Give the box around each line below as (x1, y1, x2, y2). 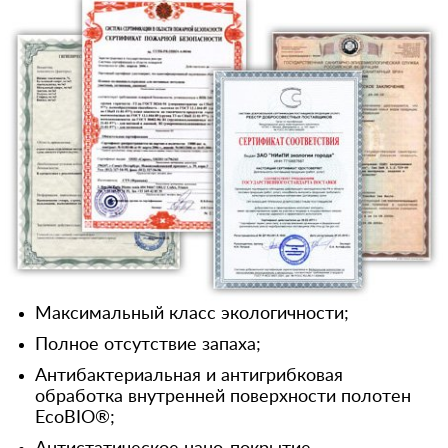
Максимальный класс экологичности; (35, 305, 349, 324)
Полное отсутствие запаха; (35, 336, 261, 355)
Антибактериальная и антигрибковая (35, 367, 343, 386)
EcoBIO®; (35, 409, 115, 428)
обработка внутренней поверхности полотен (35, 388, 411, 407)
